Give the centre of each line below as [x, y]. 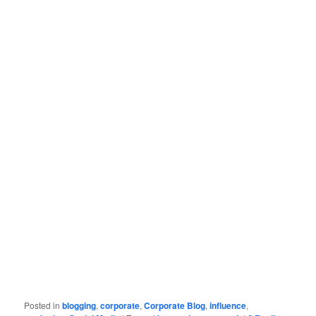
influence [228, 305]
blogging [79, 305]
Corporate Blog [175, 305]
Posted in [42, 305]
